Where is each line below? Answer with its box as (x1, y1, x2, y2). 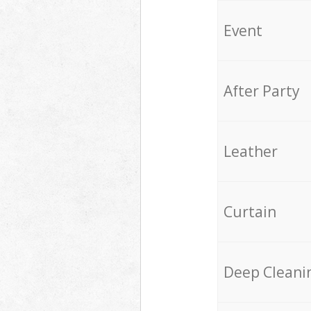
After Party (223, 81, 300, 101)
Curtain (223, 201, 276, 221)
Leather (223, 141, 278, 161)
